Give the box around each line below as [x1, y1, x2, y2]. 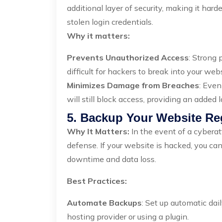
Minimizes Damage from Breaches [67, 80, 199, 90]
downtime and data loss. [67, 154, 156, 164]
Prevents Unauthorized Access [67, 53, 189, 62]
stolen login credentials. [67, 17, 153, 27]
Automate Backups [67, 198, 142, 208]
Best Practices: [67, 176, 127, 186]
